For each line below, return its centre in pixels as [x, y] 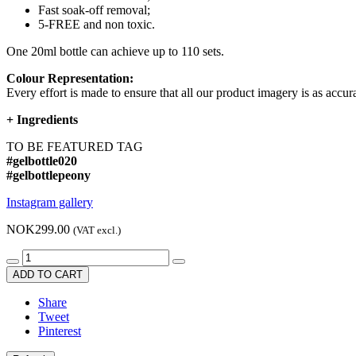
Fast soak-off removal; [94, 10]
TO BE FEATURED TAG [75, 147]
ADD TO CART [48, 275]
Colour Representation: [70, 79]
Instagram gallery [50, 203]
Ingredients [47, 120]
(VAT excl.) [97, 230]
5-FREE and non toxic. [97, 25]
